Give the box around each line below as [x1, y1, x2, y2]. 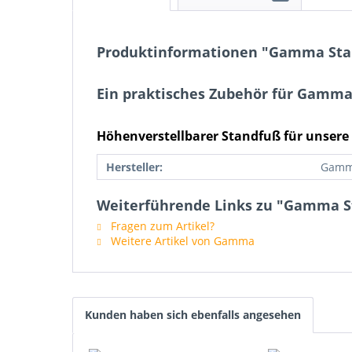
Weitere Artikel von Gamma [108, 233, 255, 248]
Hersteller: [106, 159, 163, 174]
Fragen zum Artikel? [108, 218, 214, 233]
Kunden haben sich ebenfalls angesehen [85, 307, 301, 322]
